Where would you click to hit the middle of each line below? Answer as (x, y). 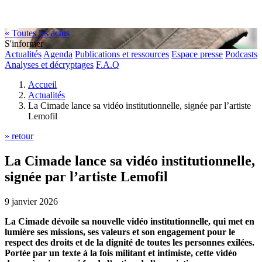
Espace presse (197, 54)
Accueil (42, 85)
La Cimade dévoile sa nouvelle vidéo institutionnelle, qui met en (130, 221)
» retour (19, 136)
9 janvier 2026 (31, 201)
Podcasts (241, 54)
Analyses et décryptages (49, 65)
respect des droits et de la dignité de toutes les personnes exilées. (130, 242)
